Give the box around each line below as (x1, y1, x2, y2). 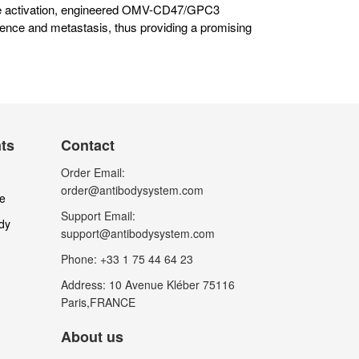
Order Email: (61, 164, 125, 181)
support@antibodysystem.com (61, 225, 215, 242)
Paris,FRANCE (61, 294, 135, 311)
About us (61, 326, 123, 348)
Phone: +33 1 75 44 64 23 (61, 251, 193, 268)
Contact (61, 135, 115, 156)
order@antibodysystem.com (61, 182, 204, 199)
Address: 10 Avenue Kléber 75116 (61, 276, 235, 293)
